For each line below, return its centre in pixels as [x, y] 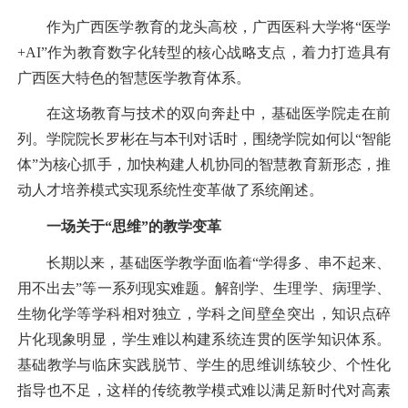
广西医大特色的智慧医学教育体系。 [133, 77]
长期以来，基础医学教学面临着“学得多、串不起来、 [219, 262]
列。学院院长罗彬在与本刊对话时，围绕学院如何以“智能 [204, 139]
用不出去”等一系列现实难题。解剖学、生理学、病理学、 [204, 288]
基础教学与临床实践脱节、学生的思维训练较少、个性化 [204, 364]
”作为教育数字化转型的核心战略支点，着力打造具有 [216, 52]
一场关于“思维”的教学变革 [133, 226]
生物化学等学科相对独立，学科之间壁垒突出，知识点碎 [204, 313]
